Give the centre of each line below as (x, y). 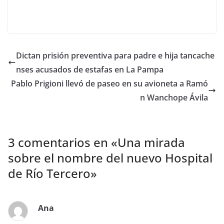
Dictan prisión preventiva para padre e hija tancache (115, 55)
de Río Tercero (49, 173)
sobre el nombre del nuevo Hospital (110, 158)
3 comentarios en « (63, 142)
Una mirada (151, 142)
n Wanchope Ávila (174, 97)
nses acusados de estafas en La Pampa (90, 69)
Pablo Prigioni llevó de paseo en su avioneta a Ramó (109, 83)
